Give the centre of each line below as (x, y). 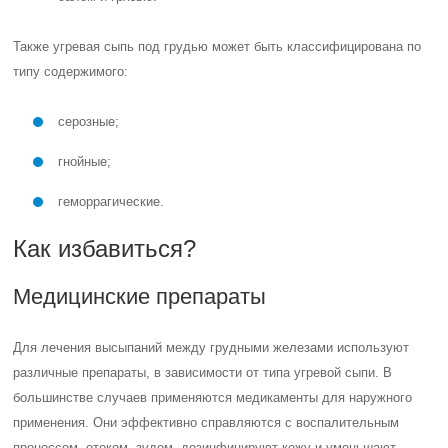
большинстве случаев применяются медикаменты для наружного (213, 397)
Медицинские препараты (140, 296)
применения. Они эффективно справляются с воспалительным (206, 422)
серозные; (89, 121)
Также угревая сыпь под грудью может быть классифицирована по (217, 46)
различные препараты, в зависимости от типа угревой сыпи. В (203, 372)
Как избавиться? (105, 248)
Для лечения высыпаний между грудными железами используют (211, 347)
